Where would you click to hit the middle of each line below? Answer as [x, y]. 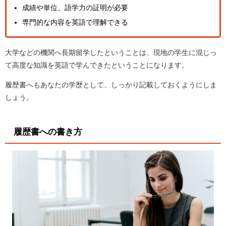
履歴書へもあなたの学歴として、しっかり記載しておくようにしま [111, 84]
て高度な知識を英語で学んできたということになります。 [97, 65]
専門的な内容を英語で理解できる [75, 22]
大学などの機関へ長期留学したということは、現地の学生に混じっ [111, 52]
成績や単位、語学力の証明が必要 [75, 7]
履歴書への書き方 [48, 131]
